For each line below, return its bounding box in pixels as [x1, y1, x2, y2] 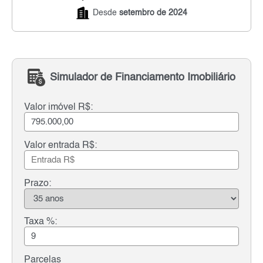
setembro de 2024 [119, 8, 187, 17]
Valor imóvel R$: [24, 102, 93, 112]
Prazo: [24, 178, 51, 188]
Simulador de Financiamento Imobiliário [50, 72, 235, 83]
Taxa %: [24, 217, 57, 227]
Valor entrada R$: [24, 140, 97, 150]
